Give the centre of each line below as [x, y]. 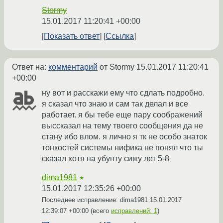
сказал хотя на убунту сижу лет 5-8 [106, 159]
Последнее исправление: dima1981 [96, 200]
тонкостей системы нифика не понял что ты [122, 148]
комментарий [73, 67]
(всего [100, 211]
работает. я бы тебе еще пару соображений [122, 115]
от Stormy [117, 67]
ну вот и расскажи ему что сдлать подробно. [123, 93]
